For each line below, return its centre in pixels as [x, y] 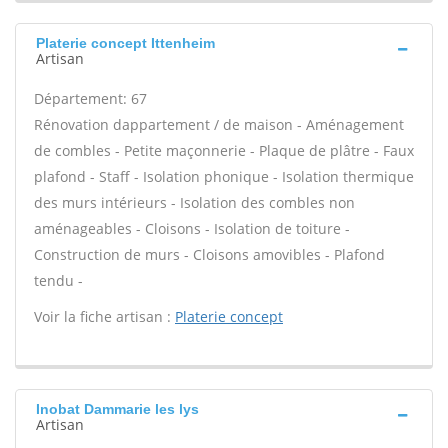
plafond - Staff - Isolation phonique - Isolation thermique [224, 176]
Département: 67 [90, 98]
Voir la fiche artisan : [104, 316]
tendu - [58, 280]
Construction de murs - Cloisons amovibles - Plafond [209, 254]
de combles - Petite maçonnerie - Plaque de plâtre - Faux [224, 150]
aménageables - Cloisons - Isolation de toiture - [192, 228]
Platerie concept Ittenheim [125, 43]
